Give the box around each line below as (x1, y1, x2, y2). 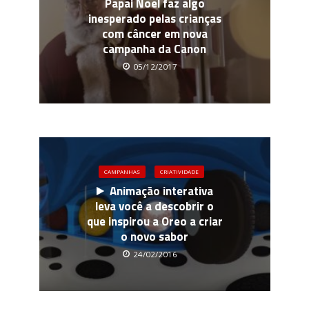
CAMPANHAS (103, 168, 140, 176)
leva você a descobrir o (95, 197, 214, 216)
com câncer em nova (101, 24, 208, 43)
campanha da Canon (103, 39, 206, 58)
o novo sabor (121, 228, 188, 246)
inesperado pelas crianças (88, 9, 221, 28)
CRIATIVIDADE (159, 168, 199, 176)
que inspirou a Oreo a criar (86, 212, 223, 231)
